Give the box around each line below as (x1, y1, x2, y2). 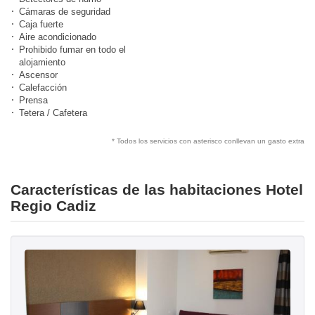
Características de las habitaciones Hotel (11, 181, 303, 198)
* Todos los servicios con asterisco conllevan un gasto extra (112, 137, 304, 146)
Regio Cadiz (11, 198, 96, 214)
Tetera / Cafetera (19, 108, 87, 119)
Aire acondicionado (19, 32, 96, 43)
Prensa (19, 95, 48, 106)
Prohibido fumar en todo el (19, 44, 126, 56)
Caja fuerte (19, 19, 63, 30)
